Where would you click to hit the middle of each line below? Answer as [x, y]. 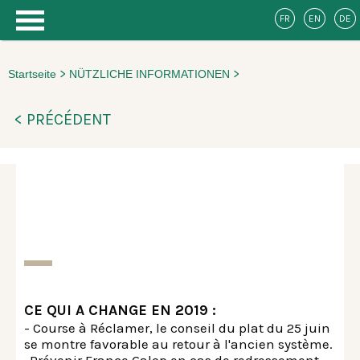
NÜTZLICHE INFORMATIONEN [151, 74]
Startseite [34, 74]
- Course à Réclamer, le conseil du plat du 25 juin [177, 328]
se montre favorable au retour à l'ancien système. [178, 344]
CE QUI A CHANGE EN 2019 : [120, 310]
